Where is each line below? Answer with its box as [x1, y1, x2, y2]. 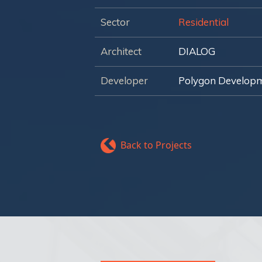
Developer [101, 74, 148, 87]
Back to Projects [120, 139, 192, 151]
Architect [101, 45, 142, 57]
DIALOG [178, 45, 216, 57]
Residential [178, 16, 229, 28]
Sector [101, 16, 130, 28]
